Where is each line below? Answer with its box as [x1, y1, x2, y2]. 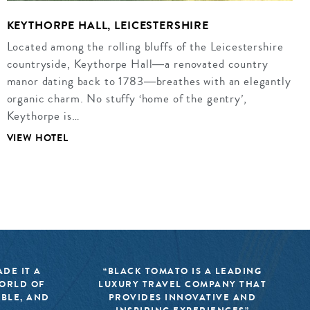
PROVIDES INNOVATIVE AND [108, 291, 257, 304]
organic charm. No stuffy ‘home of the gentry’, [6, 89, 247, 107]
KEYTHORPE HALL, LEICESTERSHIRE [6, 17, 209, 34]
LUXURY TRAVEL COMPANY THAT [98, 277, 266, 291]
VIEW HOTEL [6, 131, 69, 146]
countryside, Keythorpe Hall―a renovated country [6, 55, 268, 73]
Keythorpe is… [6, 107, 80, 125]
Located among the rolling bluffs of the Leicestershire [6, 37, 284, 55]
